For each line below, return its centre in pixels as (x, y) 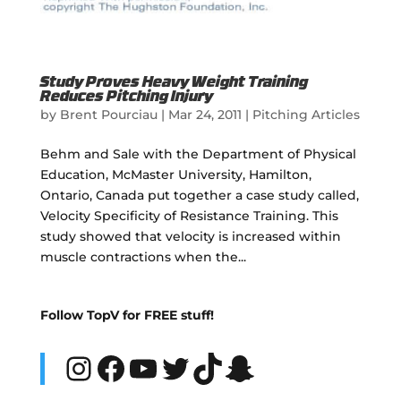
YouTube (197, 367)
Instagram (145, 367)
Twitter (215, 367)
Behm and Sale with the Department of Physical (198, 154)
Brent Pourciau (108, 114)
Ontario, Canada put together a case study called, (199, 195)
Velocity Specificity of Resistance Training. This (189, 215)
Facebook (174, 367)
